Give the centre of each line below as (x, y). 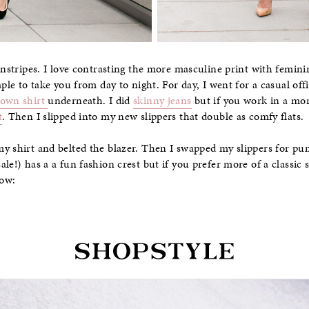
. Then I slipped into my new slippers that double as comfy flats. (153, 116)
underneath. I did (90, 100)
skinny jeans (162, 100)
